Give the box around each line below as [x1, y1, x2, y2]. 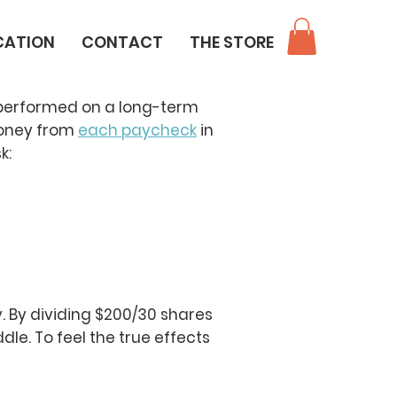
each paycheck [78, 119, 197, 141]
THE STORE [189, 31, 274, 53]
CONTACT [81, 31, 163, 53]
